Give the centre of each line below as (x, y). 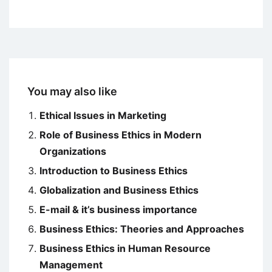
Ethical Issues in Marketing (103, 116)
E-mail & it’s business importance (118, 210)
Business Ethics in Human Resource (125, 249)
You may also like (72, 92)
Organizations (73, 151)
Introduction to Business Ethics (114, 171)
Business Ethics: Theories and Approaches (142, 229)
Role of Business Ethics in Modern (121, 135)
